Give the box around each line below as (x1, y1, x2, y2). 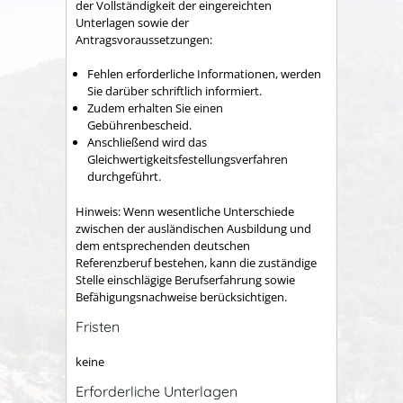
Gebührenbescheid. (87, 117, 192, 133)
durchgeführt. (87, 168, 161, 184)
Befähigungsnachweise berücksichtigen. (76, 288, 287, 305)
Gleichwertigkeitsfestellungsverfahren (87, 151, 288, 167)
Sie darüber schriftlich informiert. (87, 83, 262, 99)
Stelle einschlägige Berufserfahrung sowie (76, 271, 295, 288)
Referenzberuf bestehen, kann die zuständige (76, 254, 317, 271)
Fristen (76, 318, 120, 336)
